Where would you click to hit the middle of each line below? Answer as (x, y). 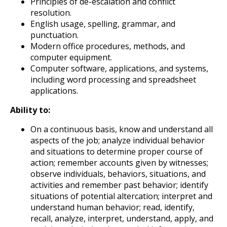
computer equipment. (71, 57)
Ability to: (30, 110)
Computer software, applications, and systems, (119, 68)
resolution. (51, 12)
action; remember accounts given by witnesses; (119, 162)
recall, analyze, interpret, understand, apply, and (122, 218)
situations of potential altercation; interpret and (121, 196)
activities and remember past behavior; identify (119, 185)
